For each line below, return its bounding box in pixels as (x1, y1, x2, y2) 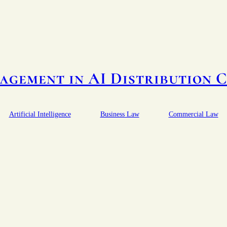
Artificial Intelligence (9, 110, 71, 118)
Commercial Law (168, 110, 218, 118)
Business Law (100, 110, 139, 118)
